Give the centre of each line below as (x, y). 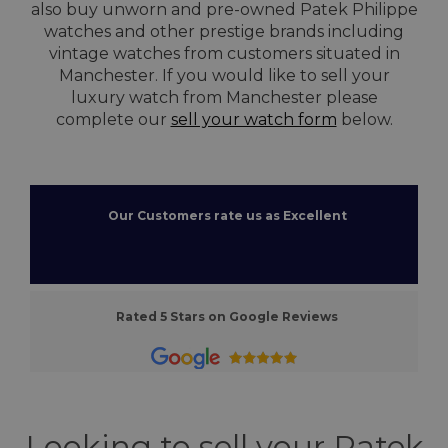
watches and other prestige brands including (224, 31)
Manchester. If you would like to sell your (224, 75)
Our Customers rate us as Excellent (224, 215)
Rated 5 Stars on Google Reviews (224, 316)
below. (364, 119)
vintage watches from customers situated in (224, 53)
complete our (113, 119)
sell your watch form (253, 119)
